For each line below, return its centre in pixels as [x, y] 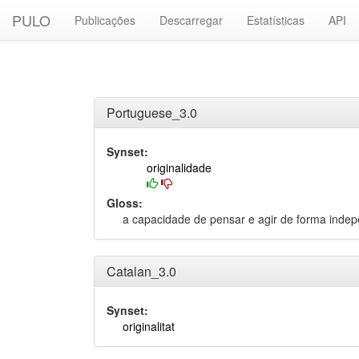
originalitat [149, 326]
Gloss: [125, 203]
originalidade [179, 167]
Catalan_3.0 [141, 271]
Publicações [105, 20]
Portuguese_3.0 [152, 113]
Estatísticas [276, 20]
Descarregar [191, 20]
